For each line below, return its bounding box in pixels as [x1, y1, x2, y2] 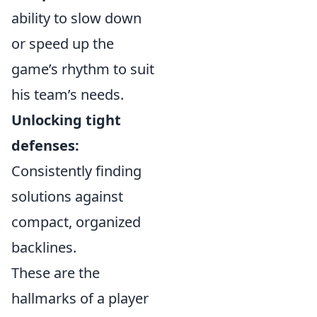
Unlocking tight [11, 110, 121, 129]
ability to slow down [11, 8, 142, 28]
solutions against [11, 187, 123, 206]
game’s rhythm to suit [11, 59, 154, 79]
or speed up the [11, 34, 114, 53]
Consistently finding [11, 161, 142, 180]
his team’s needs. [11, 85, 124, 104]
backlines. [11, 238, 76, 257]
